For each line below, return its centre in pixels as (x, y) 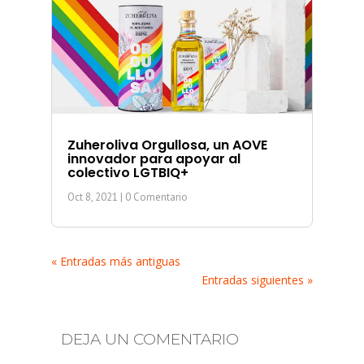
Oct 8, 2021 (92, 197)
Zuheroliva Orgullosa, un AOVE (167, 145)
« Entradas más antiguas (115, 261)
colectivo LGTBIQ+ (128, 172)
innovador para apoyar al (154, 158)
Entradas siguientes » (258, 279)
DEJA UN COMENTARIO (149, 339)
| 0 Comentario (152, 197)
